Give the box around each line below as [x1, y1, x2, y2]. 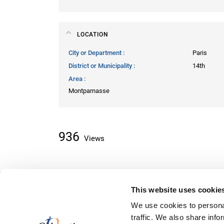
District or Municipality [68, 61, 133, 69]
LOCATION [77, 30, 108, 38]
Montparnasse [68, 86, 109, 94]
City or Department [68, 48, 123, 56]
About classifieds [58, 189, 125, 198]
